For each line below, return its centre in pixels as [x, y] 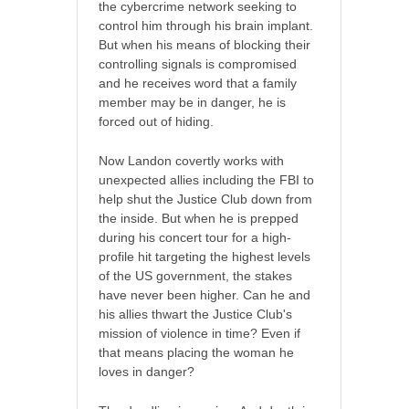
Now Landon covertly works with [191, 160]
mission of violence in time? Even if [199, 333]
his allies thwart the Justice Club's [195, 314]
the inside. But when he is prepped [199, 218]
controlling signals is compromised [198, 63]
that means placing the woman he [196, 352]
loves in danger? [147, 371]
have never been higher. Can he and [204, 294]
